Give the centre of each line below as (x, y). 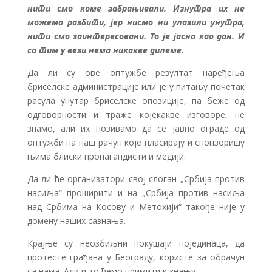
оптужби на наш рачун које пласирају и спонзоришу (136, 142)
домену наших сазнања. (76, 220)
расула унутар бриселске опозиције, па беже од (136, 100)
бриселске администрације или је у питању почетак (136, 86)
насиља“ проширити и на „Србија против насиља (136, 192)
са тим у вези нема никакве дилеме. (105, 50)
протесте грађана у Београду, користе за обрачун (136, 257)
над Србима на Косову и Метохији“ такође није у (136, 206)
